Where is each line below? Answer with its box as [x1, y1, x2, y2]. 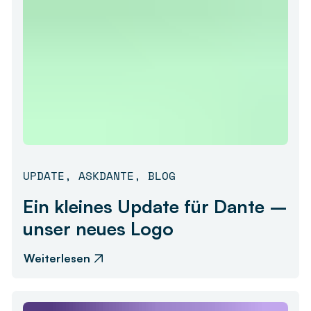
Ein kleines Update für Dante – [23, 194, 287, 217]
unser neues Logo [23, 217, 174, 239]
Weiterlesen [24, 251, 90, 265]
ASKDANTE [78, 167, 134, 184]
